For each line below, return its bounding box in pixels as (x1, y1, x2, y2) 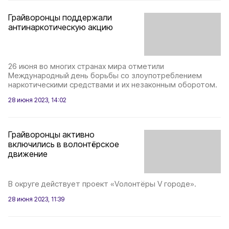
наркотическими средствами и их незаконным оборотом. (8, 80, 217, 90)
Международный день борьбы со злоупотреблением (8, 71, 202, 81)
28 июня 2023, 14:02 (8, 96, 66, 104)
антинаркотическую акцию (8, 22, 113, 32)
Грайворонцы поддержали (8, 12, 112, 22)
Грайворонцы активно (8, 129, 95, 140)
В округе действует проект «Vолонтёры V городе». (8, 178, 196, 189)
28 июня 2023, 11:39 (8, 195, 64, 203)
